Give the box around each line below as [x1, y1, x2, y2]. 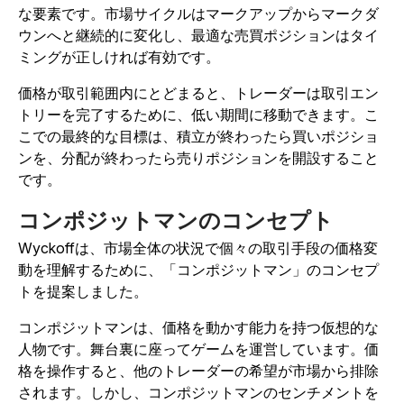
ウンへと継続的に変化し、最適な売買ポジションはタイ [18, 25, 379, 44]
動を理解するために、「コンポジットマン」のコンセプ [18, 260, 379, 279]
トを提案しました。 [18, 281, 151, 300]
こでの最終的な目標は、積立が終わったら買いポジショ [18, 126, 379, 145]
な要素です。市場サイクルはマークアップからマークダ [18, 4, 379, 23]
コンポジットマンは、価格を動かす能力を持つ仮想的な [18, 317, 379, 336]
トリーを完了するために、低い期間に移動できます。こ [18, 105, 379, 124]
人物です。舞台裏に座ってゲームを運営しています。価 [18, 339, 379, 358]
